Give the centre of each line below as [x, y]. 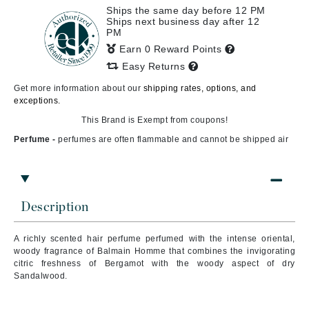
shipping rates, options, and [200, 88]
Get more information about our [79, 88]
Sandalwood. [41, 276]
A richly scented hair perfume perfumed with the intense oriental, [154, 239]
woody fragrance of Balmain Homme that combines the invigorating [154, 251]
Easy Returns [153, 66]
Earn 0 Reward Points [172, 49]
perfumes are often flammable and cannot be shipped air [173, 139]
